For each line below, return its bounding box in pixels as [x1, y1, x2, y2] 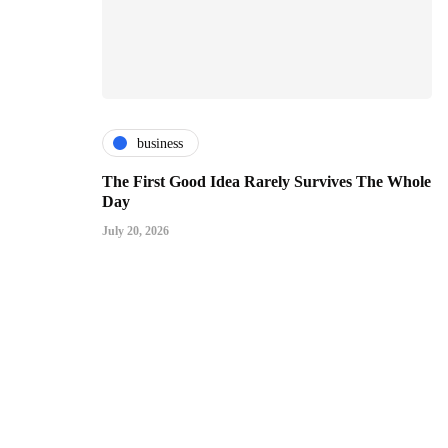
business [137, 135, 183, 151]
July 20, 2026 [102, 224, 169, 239]
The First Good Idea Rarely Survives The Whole [102, 173, 431, 191]
